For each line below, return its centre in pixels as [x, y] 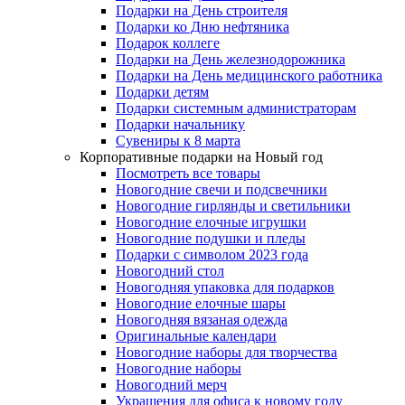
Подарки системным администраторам [236, 108]
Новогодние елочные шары [201, 303]
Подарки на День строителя [202, 10]
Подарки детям [162, 92]
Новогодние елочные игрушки [211, 222]
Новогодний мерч [171, 385]
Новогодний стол [170, 271]
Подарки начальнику [180, 124]
